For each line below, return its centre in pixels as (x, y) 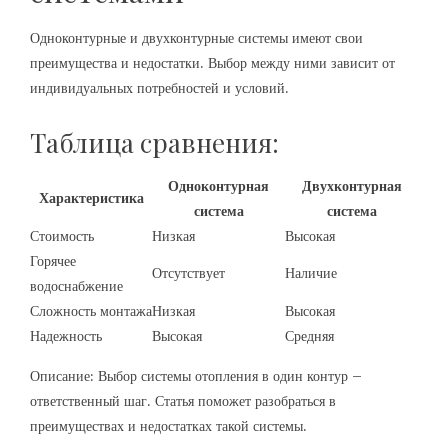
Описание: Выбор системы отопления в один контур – (196, 375)
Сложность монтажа (91, 310)
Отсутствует (188, 272)
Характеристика (91, 197)
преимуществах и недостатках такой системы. (168, 425)
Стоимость (62, 235)
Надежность (66, 335)
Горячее (53, 260)
